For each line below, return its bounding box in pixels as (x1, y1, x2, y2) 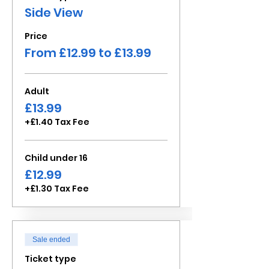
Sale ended (32, 235, 70, 244)
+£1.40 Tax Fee (25, 116, 89, 128)
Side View (25, 4, 83, 21)
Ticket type (25, 253, 76, 265)
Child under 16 (25, 152, 88, 164)
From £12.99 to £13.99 (25, 44, 151, 61)
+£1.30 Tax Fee (25, 183, 89, 195)
